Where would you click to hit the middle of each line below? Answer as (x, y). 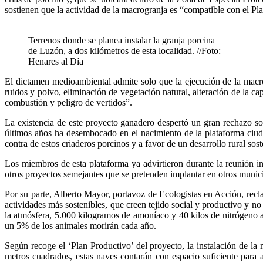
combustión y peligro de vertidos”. (68, 102)
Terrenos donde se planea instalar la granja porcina (122, 40)
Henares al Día (56, 61)
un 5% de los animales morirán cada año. (80, 225)
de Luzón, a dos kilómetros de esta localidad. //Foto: (124, 50)
